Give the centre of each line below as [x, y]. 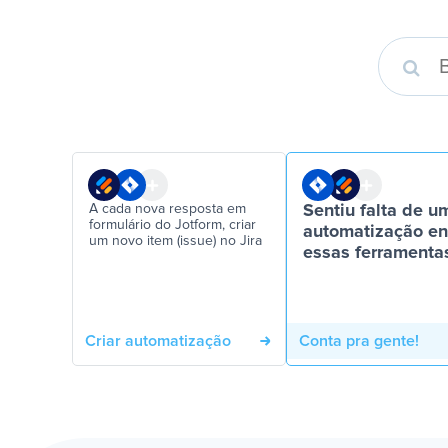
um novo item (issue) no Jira [175, 241]
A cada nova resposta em [167, 209]
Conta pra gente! [359, 341]
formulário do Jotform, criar [172, 225]
